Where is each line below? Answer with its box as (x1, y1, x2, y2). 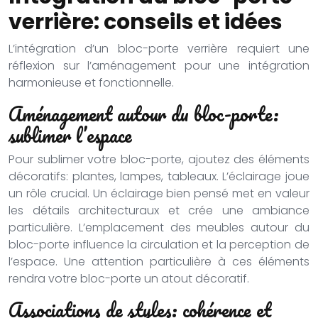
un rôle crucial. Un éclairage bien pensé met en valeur (9, 185, 309, 202)
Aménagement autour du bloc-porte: (9, 98, 279, 129)
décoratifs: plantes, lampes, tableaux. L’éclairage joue (9, 168, 309, 185)
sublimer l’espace (9, 119, 132, 150)
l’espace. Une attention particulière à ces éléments (9, 253, 309, 270)
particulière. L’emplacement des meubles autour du (9, 219, 309, 236)
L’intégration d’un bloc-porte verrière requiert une (9, 40, 309, 57)
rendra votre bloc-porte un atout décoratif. (9, 270, 249, 287)
